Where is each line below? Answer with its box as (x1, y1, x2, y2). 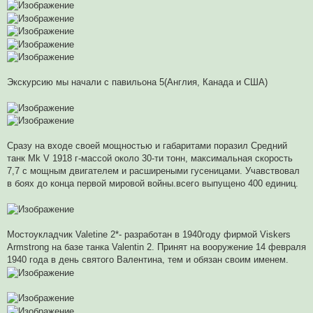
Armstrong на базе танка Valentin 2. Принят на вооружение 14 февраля (7, 242, 306, 253)
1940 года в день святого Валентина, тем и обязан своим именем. (7, 254, 289, 265)
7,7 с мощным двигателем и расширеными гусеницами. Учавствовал (7, 166, 300, 177)
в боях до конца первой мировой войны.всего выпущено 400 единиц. (7, 178, 298, 189)
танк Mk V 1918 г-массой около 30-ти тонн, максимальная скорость (7, 153, 293, 164)
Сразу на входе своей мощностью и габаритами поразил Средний (7, 140, 287, 152)
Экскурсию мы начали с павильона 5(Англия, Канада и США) (7, 77, 268, 88)
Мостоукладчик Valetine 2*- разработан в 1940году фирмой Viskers (7, 229, 291, 240)
